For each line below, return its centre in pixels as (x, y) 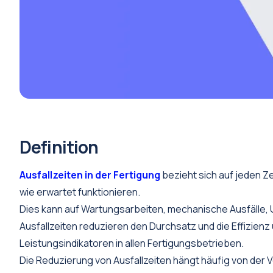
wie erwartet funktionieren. (80, 192)
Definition (59, 147)
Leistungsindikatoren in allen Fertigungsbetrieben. (132, 243)
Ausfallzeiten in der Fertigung (90, 175)
